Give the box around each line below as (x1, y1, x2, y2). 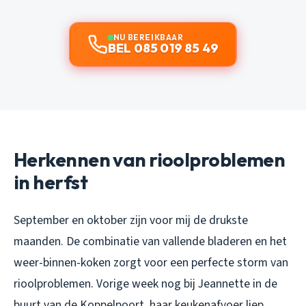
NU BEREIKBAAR (113, 31, 184, 42)
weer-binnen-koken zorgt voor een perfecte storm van (14, 253, 288, 271)
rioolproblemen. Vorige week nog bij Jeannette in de (14, 275, 277, 292)
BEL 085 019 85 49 (107, 40, 219, 56)
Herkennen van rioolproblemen (14, 147, 286, 171)
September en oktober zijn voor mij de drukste (14, 211, 248, 229)
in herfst (14, 169, 87, 194)
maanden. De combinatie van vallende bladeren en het (14, 232, 287, 250)
